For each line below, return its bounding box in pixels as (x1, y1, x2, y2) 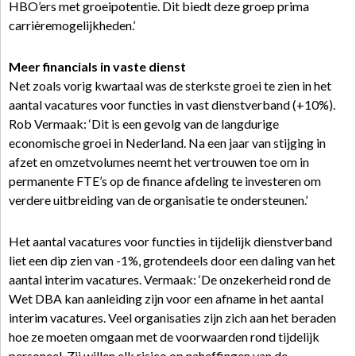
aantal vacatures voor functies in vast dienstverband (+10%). (9, 97, 335, 112)
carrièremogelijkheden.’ (9, 17, 135, 33)
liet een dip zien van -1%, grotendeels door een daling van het (9, 253, 335, 268)
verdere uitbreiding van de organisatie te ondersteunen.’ (9, 192, 308, 207)
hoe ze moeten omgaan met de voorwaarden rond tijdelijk (9, 329, 319, 344)
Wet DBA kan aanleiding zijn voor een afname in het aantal (9, 291, 323, 306)
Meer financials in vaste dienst (9, 59, 186, 74)
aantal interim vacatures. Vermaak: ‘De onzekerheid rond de (9, 272, 331, 287)
